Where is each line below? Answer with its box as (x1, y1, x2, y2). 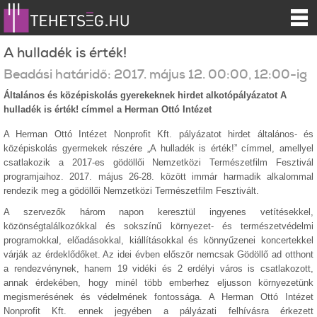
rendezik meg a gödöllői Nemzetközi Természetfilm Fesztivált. (4, 185, 259, 196)
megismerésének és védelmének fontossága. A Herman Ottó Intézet (4, 292, 313, 302)
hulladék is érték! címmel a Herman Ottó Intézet (4, 104, 212, 115)
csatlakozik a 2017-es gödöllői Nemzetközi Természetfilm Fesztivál (4, 157, 313, 168)
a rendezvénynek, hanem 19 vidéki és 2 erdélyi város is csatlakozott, (4, 263, 313, 274)
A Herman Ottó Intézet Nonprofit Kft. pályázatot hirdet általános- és (4, 129, 313, 139)
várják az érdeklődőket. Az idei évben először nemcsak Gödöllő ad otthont (4, 249, 313, 260)
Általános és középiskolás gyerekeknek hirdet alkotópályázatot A (4, 90, 287, 100)
